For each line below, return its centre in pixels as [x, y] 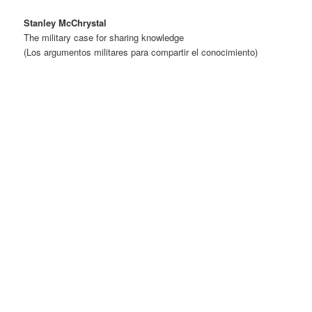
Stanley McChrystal [65, 23]
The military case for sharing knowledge [104, 38]
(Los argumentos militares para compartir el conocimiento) [141, 52]
